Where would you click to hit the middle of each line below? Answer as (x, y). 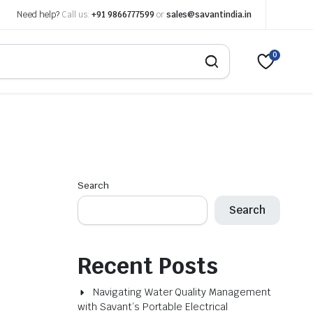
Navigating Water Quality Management (182, 292)
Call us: (76, 15)
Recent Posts (148, 266)
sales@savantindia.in (209, 15)
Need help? (39, 15)
